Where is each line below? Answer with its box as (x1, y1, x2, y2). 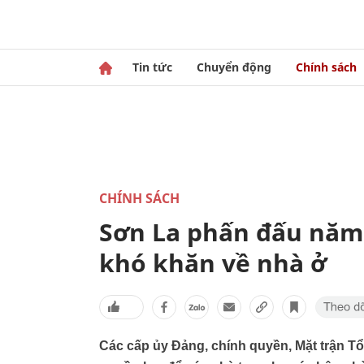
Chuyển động (197, 59, 271, 75)
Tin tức (132, 59, 172, 75)
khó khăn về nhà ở (99, 246, 327, 279)
